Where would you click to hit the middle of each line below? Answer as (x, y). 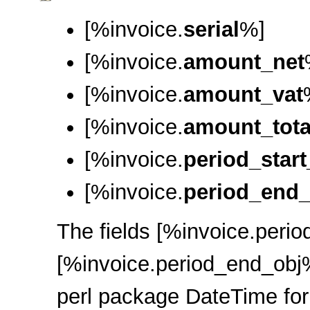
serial (211, 29)
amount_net (244, 62)
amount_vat (243, 94)
